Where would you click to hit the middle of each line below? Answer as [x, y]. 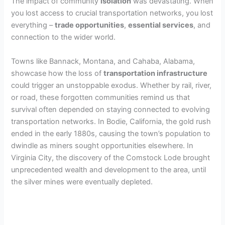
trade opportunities [90, 25]
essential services [161, 25]
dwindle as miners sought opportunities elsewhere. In [102, 145]
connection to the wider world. [64, 37]
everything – [33, 25]
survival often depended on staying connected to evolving [111, 109]
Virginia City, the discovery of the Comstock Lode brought [111, 157]
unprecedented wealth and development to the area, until [109, 170]
